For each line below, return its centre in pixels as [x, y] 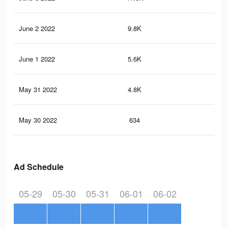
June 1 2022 [37, 59]
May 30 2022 [38, 120]
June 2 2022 [37, 28]
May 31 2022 [38, 90]
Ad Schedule [39, 167]
